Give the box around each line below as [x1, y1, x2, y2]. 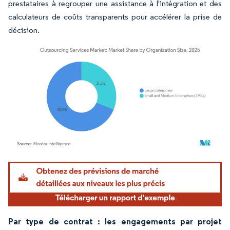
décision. [8, 25, 40, 35]
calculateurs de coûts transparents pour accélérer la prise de [8, 11, 222, 22]
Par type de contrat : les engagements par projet [8, 216, 222, 226]
